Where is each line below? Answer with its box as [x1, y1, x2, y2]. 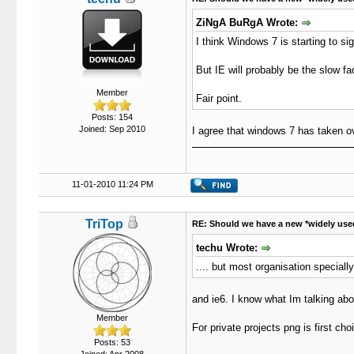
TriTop [85, 217, 123, 231]
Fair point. [195, 92, 242, 104]
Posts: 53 [93, 337, 130, 347]
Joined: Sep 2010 [78, 124, 145, 134]
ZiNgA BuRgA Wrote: [195, 17, 301, 28]
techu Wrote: [195, 242, 261, 254]
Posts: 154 [91, 112, 133, 122]
